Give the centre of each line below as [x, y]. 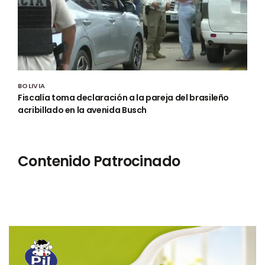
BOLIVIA [32, 86]
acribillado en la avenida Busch [83, 110]
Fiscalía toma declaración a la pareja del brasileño [124, 98]
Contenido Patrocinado [99, 161]
